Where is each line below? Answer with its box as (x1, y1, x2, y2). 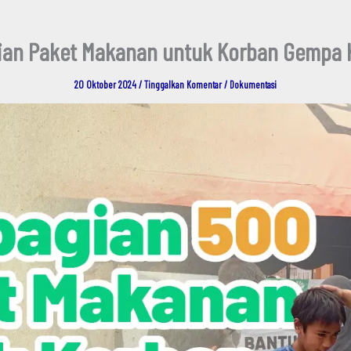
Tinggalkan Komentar (144, 78, 222, 91)
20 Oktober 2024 (74, 78, 139, 91)
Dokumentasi (230, 78, 277, 91)
